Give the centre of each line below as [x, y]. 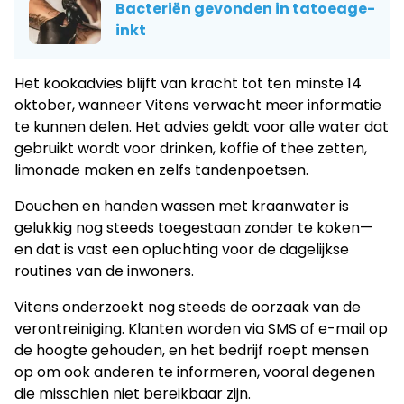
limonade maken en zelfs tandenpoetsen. [161, 170]
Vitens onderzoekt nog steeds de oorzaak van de [188, 307]
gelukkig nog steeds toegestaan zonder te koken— [193, 227]
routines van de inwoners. [104, 271]
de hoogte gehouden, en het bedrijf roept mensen [192, 350]
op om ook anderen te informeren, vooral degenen [195, 372]
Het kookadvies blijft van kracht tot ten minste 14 [188, 83]
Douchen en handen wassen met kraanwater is [182, 206]
